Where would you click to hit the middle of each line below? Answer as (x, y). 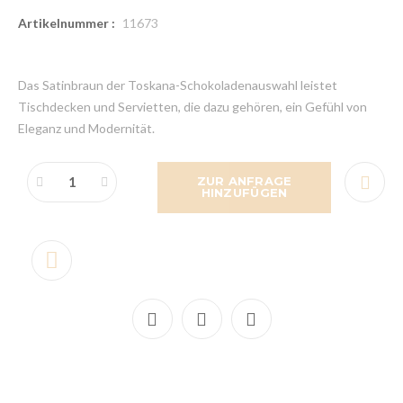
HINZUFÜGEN (244, 193)
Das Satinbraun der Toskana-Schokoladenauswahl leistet (178, 85)
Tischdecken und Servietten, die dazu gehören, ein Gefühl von (193, 106)
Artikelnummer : (67, 22)
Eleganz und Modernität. (86, 128)
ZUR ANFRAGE (244, 181)
